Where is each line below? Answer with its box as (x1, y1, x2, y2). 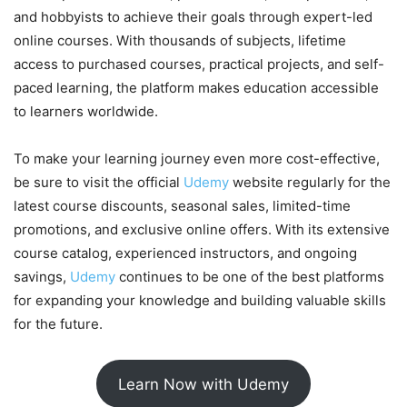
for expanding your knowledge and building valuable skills (14, 292, 386, 310)
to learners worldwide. (14, 103, 158, 121)
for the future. (14, 315, 103, 333)
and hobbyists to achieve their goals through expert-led (14, 8, 372, 26)
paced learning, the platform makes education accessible (14, 79, 379, 97)
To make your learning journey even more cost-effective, (14, 150, 380, 168)
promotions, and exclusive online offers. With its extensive (14, 221, 390, 239)
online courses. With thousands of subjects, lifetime (14, 32, 346, 50)
